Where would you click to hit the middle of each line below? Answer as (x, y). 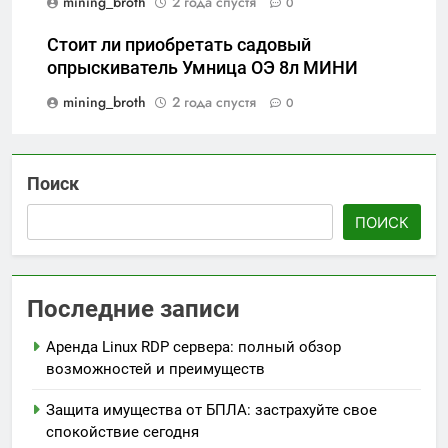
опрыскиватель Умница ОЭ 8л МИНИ (202, 68)
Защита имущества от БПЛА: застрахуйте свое (211, 410)
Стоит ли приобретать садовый (179, 45)
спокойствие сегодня (122, 432)
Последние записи (133, 309)
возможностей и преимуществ (155, 369)
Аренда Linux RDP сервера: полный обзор (193, 347)
